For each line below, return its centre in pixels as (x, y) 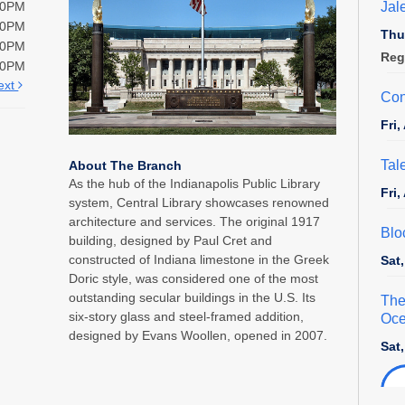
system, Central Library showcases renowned (199, 203)
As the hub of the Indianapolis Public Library (195, 184)
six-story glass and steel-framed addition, (187, 317)
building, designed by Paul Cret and (171, 241)
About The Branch (126, 166)
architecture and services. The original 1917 (195, 222)
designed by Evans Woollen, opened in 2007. (198, 336)
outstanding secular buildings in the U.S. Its (193, 298)
